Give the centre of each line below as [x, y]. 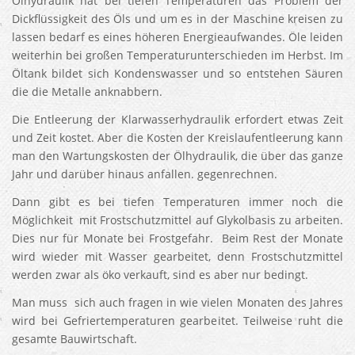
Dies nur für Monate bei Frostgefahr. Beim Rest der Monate [177, 238]
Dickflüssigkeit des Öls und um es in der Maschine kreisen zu [177, 19]
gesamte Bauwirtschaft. [74, 339]
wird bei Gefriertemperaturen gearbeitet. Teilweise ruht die [177, 321]
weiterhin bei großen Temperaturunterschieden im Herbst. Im [177, 55]
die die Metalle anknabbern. [87, 92]
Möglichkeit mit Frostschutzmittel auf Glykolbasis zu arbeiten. [177, 220]
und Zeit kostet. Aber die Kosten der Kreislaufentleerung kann [177, 137]
